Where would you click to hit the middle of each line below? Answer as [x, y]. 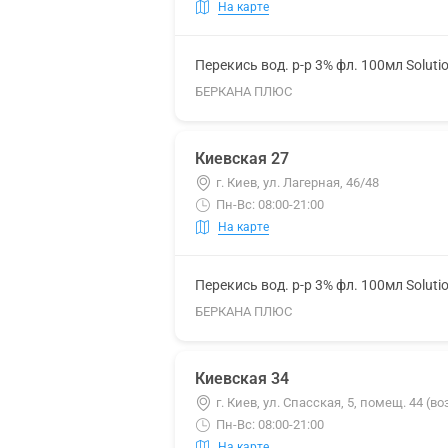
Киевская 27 [242, 158]
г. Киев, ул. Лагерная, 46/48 [297, 182]
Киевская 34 [242, 378]
